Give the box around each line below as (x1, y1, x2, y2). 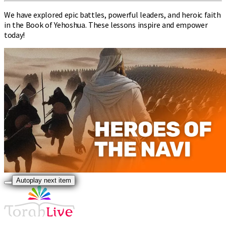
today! (4, 29, 25, 40)
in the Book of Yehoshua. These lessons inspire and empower (4, 19, 208, 30)
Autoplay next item (16, 176, 71, 184)
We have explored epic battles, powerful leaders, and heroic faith (4, 9, 221, 20)
